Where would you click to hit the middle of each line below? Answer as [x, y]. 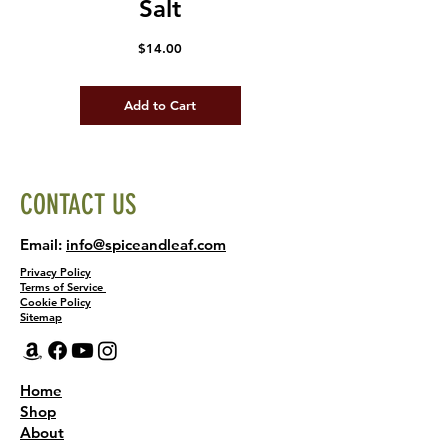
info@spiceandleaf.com [146, 244]
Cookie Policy [55, 301]
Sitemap [41, 316]
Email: [43, 244]
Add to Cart [160, 104]
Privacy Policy [55, 271]
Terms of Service [61, 286]
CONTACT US [78, 204]
